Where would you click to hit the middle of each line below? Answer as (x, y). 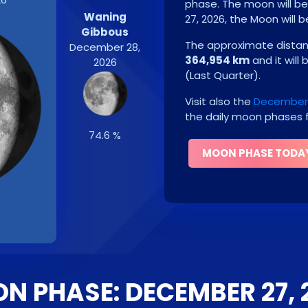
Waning (105, 17)
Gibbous (105, 32)
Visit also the (219, 101)
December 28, (105, 47)
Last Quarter (222, 75)
